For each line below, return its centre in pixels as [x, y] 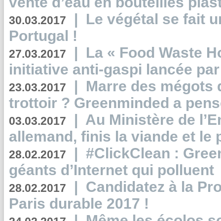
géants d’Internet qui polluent [111, 170]
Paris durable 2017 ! [79, 203]
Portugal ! [43, 36]
